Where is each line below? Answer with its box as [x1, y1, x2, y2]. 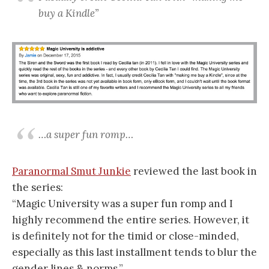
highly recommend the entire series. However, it [12, 213, 249, 227]
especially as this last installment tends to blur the [12, 246, 257, 259]
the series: [12, 181, 63, 195]
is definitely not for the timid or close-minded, [12, 229, 239, 243]
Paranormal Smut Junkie [12, 165, 131, 178]
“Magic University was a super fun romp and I [12, 197, 233, 211]
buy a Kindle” [38, 6, 98, 20]
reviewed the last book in [131, 165, 257, 178]
